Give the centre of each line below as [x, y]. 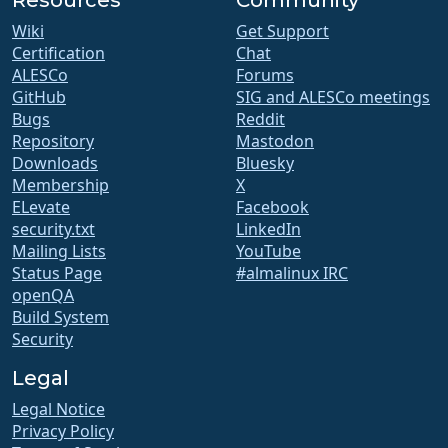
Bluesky [265, 162]
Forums [265, 74]
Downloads [55, 162]
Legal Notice [58, 408]
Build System [60, 316]
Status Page [57, 272]
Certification [58, 52]
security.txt [53, 228]
